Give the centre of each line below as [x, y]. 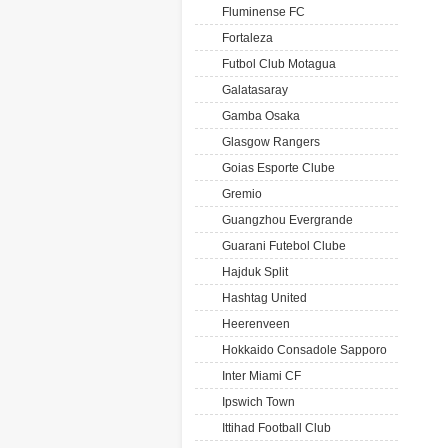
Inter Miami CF [258, 376]
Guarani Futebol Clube [281, 246]
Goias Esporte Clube [275, 168]
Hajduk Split [252, 272]
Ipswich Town [255, 402]
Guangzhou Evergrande [284, 220]
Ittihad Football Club [273, 428]
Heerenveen [253, 324]
